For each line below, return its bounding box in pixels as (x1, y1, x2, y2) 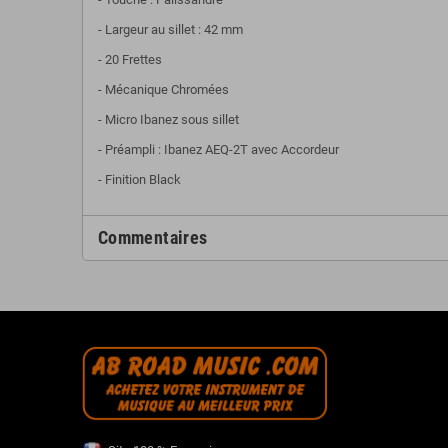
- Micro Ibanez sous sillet (98, 111, 239, 127)
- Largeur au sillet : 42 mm (98, 21, 243, 37)
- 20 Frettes (98, 51, 162, 67)
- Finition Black (98, 171, 181, 187)
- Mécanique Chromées (98, 81, 229, 97)
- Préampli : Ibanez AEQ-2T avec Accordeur (98, 141, 339, 157)
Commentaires (98, 226, 208, 248)
